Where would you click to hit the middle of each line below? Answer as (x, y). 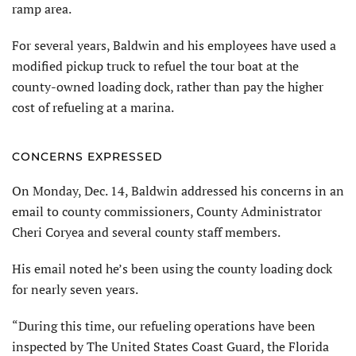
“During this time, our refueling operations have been (164, 325)
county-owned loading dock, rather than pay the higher (168, 86)
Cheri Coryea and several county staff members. (146, 232)
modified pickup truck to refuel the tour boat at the (155, 66)
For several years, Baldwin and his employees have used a (174, 45)
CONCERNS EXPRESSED (87, 156)
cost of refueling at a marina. (93, 107)
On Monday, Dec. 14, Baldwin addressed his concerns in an (178, 190)
